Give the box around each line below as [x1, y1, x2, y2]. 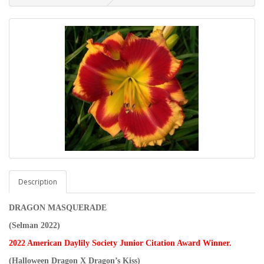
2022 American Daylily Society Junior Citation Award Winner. [9, 238, 232, 247]
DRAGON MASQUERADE [9, 203, 107, 212]
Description [18, 176, 57, 187]
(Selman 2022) [9, 220, 62, 230]
